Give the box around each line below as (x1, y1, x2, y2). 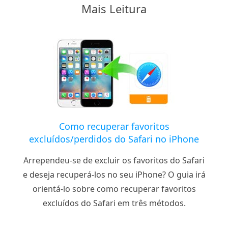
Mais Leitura (81, 1, 147, 17)
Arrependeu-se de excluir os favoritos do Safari (23, 155, 205, 166)
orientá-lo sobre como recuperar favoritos (32, 183, 196, 195)
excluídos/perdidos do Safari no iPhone (29, 133, 199, 146)
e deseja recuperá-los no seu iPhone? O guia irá (22, 169, 206, 181)
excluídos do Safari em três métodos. (42, 197, 186, 209)
